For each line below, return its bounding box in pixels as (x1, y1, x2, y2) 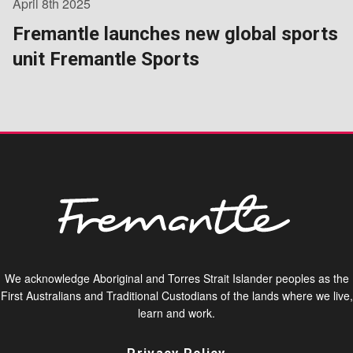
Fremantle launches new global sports (13, 23, 338, 46)
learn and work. (138, 305, 215, 321)
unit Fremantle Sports (13, 48, 199, 71)
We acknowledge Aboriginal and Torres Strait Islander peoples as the (4, 270, 349, 287)
